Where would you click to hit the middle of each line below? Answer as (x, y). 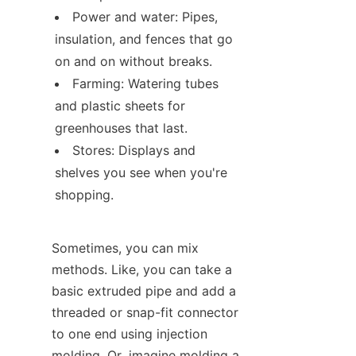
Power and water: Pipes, (145, 17)
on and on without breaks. (133, 62)
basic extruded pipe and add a (144, 291)
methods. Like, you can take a (142, 270)
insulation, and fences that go (144, 39)
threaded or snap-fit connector (145, 313)
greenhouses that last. (121, 128)
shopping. (84, 195)
